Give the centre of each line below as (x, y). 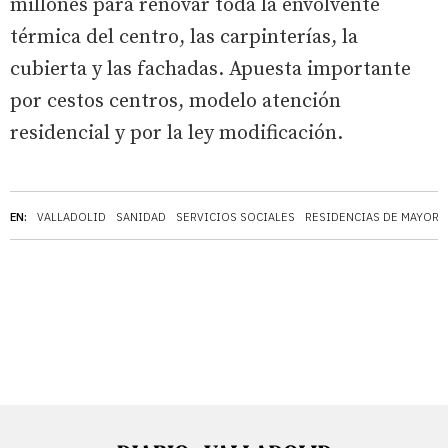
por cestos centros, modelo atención (175, 101)
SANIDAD (141, 216)
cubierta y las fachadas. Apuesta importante (210, 69)
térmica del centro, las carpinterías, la (184, 37)
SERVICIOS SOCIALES (235, 216)
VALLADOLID (71, 216)
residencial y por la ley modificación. (176, 133)
